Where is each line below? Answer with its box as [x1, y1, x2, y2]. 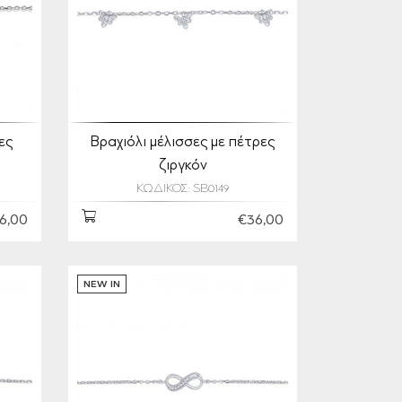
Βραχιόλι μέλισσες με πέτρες [91, 135, 275, 150]
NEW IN [83, 280, 120, 290]
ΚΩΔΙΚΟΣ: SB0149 [136, 183, 229, 196]
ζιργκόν [158, 159, 207, 173]
